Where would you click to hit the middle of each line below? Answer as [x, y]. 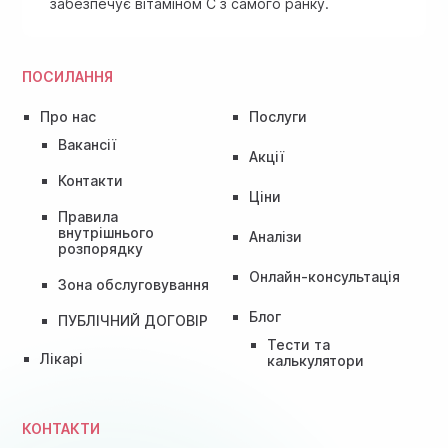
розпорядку [101, 249]
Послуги [278, 117]
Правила [88, 217]
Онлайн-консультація [324, 277]
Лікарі [62, 359]
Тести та [298, 345]
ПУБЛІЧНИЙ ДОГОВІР [133, 321]
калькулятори [315, 361]
